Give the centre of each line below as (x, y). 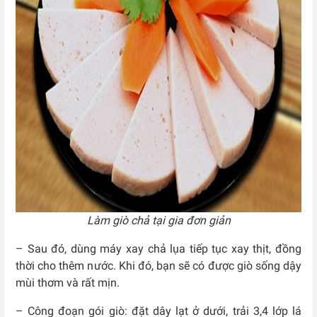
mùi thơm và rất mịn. (68, 283)
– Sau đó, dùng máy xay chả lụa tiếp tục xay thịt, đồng (158, 249)
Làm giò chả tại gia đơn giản (158, 220)
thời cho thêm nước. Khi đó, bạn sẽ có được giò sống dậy (158, 266)
